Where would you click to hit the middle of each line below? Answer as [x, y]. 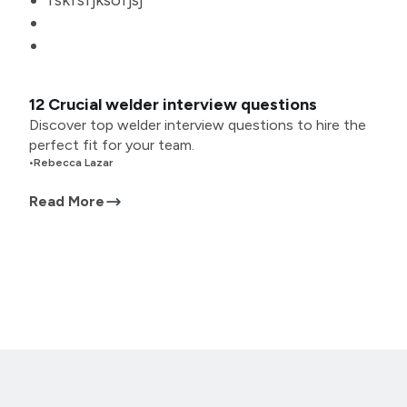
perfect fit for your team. [112, 145]
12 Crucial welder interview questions [173, 104]
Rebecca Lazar [73, 163]
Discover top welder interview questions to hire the [198, 125]
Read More [67, 201]
